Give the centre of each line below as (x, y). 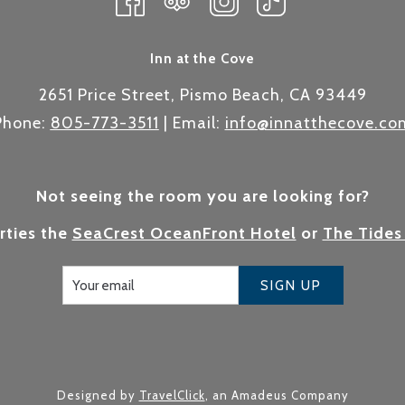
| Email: (192, 123)
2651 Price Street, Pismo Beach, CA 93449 (202, 95)
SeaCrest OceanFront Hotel (184, 234)
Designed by (98, 396)
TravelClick (172, 396)
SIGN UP (291, 285)
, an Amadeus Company (277, 396)
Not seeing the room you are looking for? (202, 197)
